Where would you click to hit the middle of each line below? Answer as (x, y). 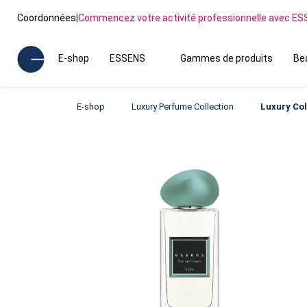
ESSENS (127, 58)
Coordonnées (47, 17)
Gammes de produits (226, 58)
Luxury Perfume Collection (183, 107)
